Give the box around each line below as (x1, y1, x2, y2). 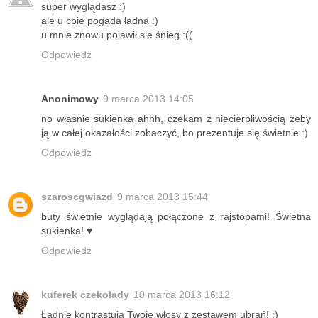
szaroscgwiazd (41, 191, 113, 203)
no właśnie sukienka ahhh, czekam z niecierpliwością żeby (41, 113, 311, 125)
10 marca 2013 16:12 (133, 289, 230, 301)
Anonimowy (41, 93, 99, 105)
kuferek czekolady (41, 289, 129, 301)
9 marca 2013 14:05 (103, 93, 194, 105)
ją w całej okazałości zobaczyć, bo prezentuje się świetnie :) (41, 127, 308, 139)
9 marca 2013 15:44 (117, 191, 208, 203)
